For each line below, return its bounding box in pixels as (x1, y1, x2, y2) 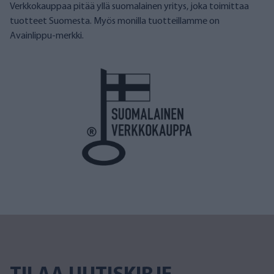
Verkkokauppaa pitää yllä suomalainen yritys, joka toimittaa (10, 2, 249, 12)
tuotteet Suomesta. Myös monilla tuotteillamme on (10, 17, 220, 26)
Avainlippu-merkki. (10, 31, 84, 41)
